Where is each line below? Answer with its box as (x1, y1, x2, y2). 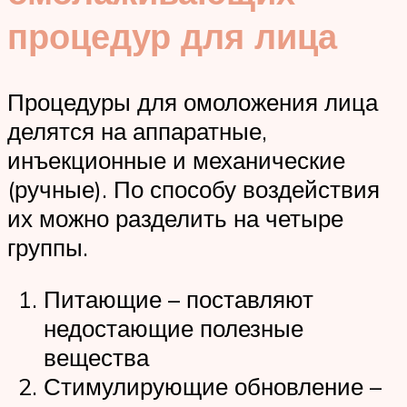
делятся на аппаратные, (7, 115, 267, 145)
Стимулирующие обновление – (44, 372, 382, 402)
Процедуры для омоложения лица (7, 86, 378, 116)
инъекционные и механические (7, 144, 345, 174)
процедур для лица (7, 13, 337, 58)
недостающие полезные (44, 313, 303, 343)
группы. (7, 232, 88, 262)
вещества (44, 342, 149, 372)
